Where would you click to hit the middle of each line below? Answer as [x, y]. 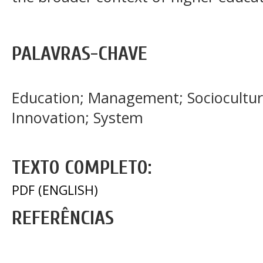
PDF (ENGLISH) [55, 190]
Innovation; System [77, 118]
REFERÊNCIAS [63, 218]
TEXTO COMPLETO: [82, 167]
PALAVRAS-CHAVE [80, 53]
